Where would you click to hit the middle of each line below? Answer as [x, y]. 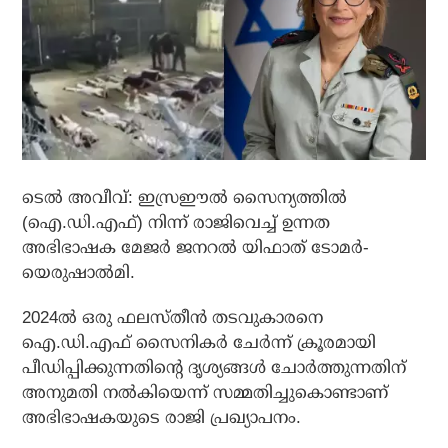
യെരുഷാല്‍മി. [79, 273]
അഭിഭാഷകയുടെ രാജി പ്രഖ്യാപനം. [162, 418]
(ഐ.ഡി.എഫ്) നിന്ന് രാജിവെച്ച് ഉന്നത [176, 223]
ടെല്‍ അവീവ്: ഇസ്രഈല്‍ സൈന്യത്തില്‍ [185, 198]
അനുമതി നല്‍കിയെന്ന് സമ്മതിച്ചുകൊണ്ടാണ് [205, 393]
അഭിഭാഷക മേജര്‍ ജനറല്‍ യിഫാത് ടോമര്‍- [196, 248]
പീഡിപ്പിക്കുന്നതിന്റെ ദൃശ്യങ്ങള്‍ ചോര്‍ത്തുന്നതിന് [214, 368]
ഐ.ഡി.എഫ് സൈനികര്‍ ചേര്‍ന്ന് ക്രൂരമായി [199, 343]
